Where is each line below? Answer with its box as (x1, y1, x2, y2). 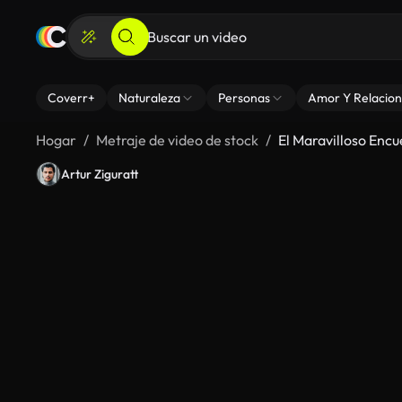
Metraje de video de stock (96, 131, 258, 149)
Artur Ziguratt (61, 166, 138, 182)
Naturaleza (118, 90, 180, 106)
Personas (218, 90, 270, 106)
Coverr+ (48, 90, 95, 106)
